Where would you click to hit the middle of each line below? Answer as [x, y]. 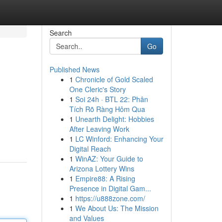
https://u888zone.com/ [110, 198]
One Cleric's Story [97, 89]
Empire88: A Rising [105, 178]
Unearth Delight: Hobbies [114, 119]
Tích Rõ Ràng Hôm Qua [107, 109]
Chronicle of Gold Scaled [114, 79]
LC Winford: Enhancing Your [119, 139]
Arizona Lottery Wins [102, 168]
